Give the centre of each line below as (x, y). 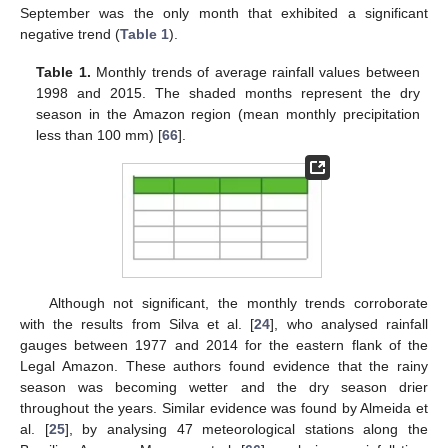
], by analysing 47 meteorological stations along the (246, 428)
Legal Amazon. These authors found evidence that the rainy (224, 365)
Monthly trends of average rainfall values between (255, 71)
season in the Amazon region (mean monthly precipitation (228, 113)
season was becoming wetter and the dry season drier (224, 386)
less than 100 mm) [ (99, 134)
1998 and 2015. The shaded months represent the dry (228, 92)
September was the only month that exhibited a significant (224, 12)
